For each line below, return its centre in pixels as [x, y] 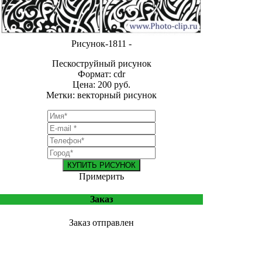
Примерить [101, 176]
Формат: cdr [101, 74]
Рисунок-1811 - [101, 44]
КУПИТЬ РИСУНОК [101, 165]
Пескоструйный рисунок [101, 63]
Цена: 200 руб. [101, 85]
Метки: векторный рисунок [101, 95]
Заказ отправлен [101, 222]
